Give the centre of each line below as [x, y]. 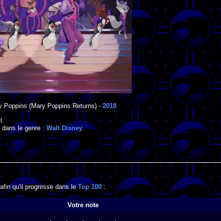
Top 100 [90, 187]
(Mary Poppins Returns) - [65, 106]
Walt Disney [64, 128]
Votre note [83, 205]
